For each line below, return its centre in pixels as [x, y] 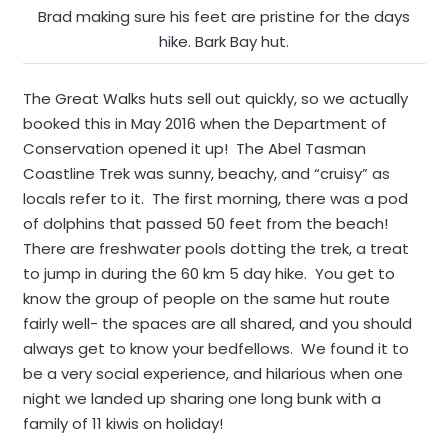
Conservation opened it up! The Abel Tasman [194, 148]
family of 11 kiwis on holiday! [122, 423]
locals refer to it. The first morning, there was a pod [215, 198]
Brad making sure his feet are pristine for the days [224, 16]
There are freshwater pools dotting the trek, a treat [215, 248]
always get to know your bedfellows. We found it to [215, 348]
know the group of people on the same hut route [206, 298]
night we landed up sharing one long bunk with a [201, 398]
